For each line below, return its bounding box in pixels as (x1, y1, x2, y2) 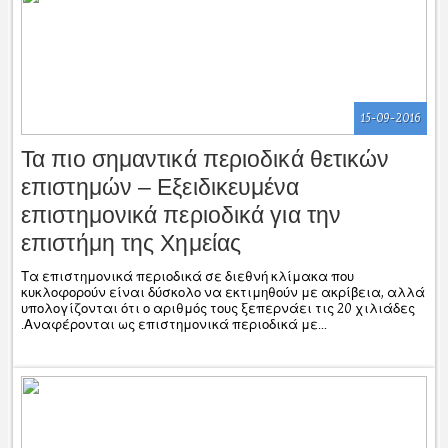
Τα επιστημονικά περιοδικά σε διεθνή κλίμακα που (21, 268, 354, 285)
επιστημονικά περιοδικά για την (21, 201, 342, 228)
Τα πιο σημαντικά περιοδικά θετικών (21, 145, 390, 172)
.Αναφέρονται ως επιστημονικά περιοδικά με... (21, 316, 327, 333)
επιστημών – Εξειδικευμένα (21, 173, 300, 200)
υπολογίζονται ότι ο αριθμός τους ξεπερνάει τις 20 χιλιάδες (21, 300, 415, 317)
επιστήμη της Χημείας (21, 229, 242, 256)
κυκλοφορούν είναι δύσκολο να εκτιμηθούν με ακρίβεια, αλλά (21, 284, 425, 301)
